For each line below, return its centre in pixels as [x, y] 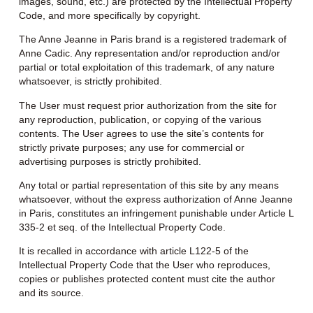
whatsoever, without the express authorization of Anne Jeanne [155, 199]
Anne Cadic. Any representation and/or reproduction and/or [149, 53]
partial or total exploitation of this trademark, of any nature [146, 67]
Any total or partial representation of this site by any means [148, 185]
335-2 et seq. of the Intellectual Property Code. [122, 227]
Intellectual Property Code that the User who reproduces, [144, 265]
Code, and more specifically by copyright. [109, 15]
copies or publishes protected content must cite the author [147, 279]
